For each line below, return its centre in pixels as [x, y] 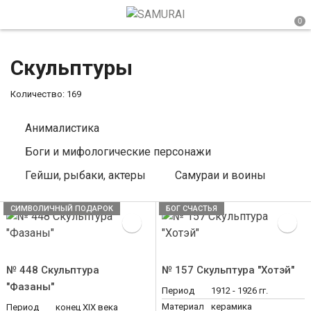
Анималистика [62, 128]
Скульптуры [72, 68]
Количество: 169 [46, 94]
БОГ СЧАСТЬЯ [192, 209]
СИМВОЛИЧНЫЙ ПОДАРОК [62, 209]
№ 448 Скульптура [53, 270]
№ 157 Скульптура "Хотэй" [228, 270]
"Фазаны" [30, 287]
